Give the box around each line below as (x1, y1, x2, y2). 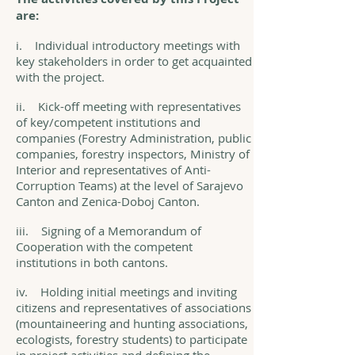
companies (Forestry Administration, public (16, 130, 251, 146)
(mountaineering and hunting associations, (16, 315, 248, 331)
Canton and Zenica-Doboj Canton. (16, 193, 200, 209)
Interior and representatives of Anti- (16, 162, 211, 177)
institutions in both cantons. (16, 254, 168, 270)
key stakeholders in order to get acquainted (16, 53, 252, 69)
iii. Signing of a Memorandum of (16, 223, 201, 239)
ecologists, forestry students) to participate (16, 331, 247, 347)
